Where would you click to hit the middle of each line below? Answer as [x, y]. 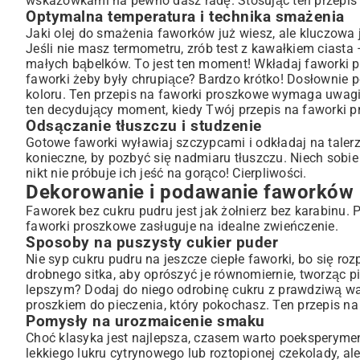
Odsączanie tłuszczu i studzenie [144, 126]
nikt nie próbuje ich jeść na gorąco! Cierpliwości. [166, 173]
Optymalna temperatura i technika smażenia [185, 17]
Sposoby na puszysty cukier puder [152, 243]
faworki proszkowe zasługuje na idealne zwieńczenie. [182, 226]
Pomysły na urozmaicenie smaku [145, 321]
